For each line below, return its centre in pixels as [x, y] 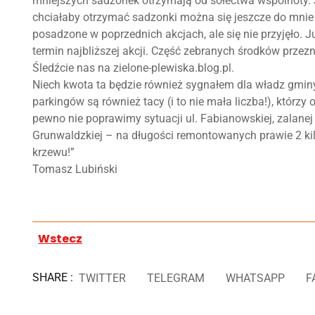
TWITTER [102, 278]
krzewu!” [54, 153]
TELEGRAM [175, 278]
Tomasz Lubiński [75, 169]
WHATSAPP [255, 278]
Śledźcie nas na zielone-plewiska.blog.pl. [134, 68]
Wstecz [60, 238]
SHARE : [53, 278]
